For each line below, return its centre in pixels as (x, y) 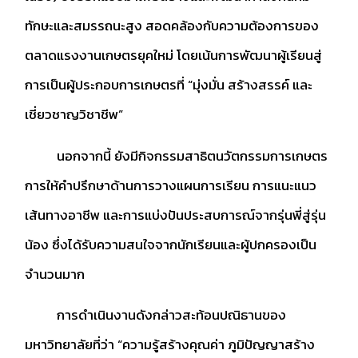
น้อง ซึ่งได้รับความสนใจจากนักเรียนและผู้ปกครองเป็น (171, 244)
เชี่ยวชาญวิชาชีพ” (74, 115)
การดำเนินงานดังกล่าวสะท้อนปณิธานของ (155, 315)
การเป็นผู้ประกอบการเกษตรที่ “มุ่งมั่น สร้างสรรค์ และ (169, 85)
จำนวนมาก (55, 274)
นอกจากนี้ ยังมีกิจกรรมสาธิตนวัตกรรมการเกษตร (176, 155)
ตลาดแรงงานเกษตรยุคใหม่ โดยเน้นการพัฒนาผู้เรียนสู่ (173, 56)
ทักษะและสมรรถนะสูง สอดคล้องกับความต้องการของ (172, 26)
